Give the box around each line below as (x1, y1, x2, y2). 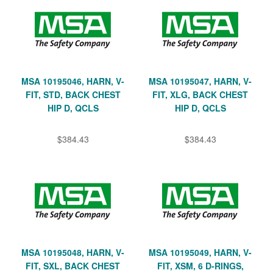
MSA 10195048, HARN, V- (21, 246, 124, 258)
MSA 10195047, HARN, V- (149, 74, 252, 87)
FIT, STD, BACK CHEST (25, 88, 121, 101)
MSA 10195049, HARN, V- (149, 246, 252, 258)
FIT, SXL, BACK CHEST (26, 259, 120, 272)
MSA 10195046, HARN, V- (21, 74, 124, 87)
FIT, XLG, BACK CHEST (152, 88, 248, 101)
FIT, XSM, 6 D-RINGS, (157, 259, 244, 272)
